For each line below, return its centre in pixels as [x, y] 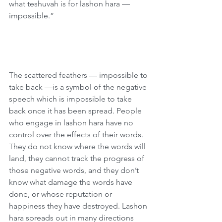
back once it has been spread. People [76, 111]
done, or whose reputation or [61, 194]
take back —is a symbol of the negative [79, 87]
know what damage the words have [72, 182]
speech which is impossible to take [71, 99]
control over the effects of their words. [77, 135]
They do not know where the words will [78, 146]
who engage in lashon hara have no [72, 123]
